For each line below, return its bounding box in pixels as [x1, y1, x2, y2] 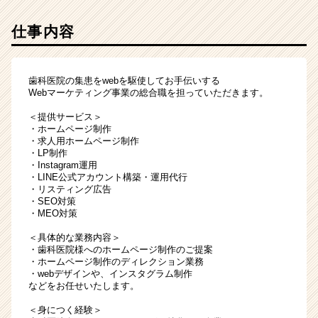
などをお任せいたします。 [28, 280, 139, 291]
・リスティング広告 [28, 183, 111, 194]
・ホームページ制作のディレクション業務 [28, 256, 204, 267]
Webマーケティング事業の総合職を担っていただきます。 [28, 87, 268, 98]
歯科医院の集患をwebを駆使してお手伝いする [28, 75, 220, 86]
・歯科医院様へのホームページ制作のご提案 [28, 243, 213, 255]
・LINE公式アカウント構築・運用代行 [28, 171, 187, 182]
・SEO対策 [28, 195, 76, 207]
